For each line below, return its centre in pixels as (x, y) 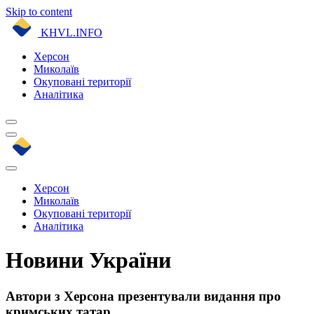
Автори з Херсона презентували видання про (143, 296)
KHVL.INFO (71, 33)
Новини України (88, 260)
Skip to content (39, 12)
